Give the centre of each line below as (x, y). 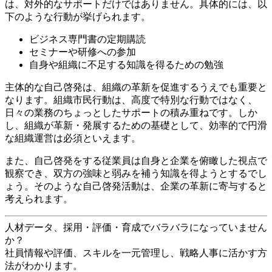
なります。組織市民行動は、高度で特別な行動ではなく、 (131, 100)
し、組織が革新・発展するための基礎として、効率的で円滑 (136, 125)
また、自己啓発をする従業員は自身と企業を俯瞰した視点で (136, 160)
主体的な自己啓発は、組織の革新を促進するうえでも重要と (136, 87)
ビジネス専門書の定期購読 (87, 39)
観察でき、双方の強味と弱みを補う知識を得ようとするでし (136, 173)
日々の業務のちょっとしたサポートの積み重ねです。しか (131, 112)
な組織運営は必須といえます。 (73, 138)
